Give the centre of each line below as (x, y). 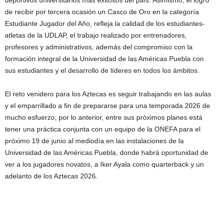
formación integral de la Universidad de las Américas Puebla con (104, 58)
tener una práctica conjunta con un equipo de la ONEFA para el (103, 129)
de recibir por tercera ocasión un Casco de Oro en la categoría (102, 11)
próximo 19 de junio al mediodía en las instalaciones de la (94, 141)
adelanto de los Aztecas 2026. (51, 176)
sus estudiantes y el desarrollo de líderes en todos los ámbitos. (102, 70)
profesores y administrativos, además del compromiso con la (99, 47)
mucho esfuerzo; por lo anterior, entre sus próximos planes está (104, 117)
